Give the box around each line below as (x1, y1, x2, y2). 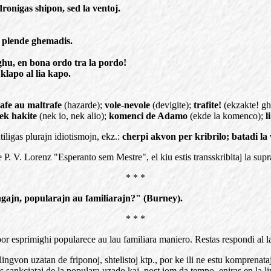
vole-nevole (105, 100, 150, 110)
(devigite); (150, 100, 194, 110)
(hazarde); (62, 100, 105, 110)
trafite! (194, 100, 221, 110)
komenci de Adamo (109, 111, 188, 121)
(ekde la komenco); (188, 111, 266, 121)
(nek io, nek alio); (37, 111, 109, 121)
